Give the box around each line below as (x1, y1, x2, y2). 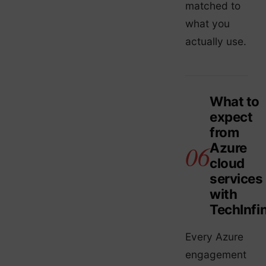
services (210, 170, 263, 187)
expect (210, 109, 253, 125)
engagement (185, 248, 246, 261)
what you (185, 17, 230, 30)
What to (210, 93, 259, 110)
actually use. (185, 35, 246, 48)
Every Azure (185, 230, 243, 243)
